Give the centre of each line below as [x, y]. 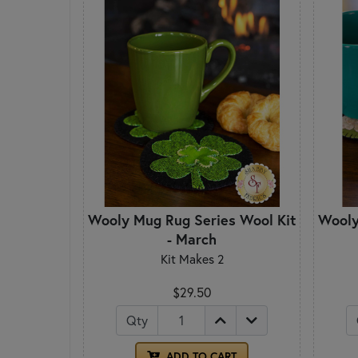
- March [192, 239]
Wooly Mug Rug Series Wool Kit [192, 220]
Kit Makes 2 [192, 259]
